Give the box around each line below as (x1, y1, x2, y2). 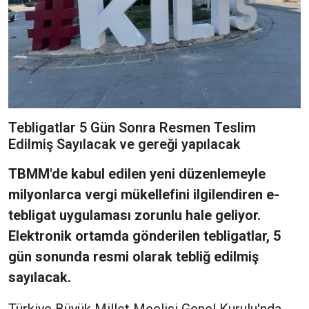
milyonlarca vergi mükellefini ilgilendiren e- (8, 186, 279, 203)
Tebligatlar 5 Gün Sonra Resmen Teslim (8, 119, 256, 137)
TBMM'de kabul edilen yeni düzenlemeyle (8, 166, 266, 183)
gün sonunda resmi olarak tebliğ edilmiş (8, 248, 259, 266)
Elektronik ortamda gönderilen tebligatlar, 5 (8, 228, 281, 245)
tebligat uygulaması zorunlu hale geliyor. (8, 207, 261, 224)
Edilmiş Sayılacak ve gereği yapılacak (8, 136, 240, 153)
